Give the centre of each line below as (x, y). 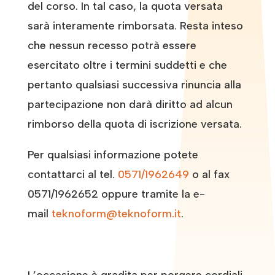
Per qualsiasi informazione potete (113, 154)
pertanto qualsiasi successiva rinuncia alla (134, 84)
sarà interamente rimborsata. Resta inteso (135, 25)
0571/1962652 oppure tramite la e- (116, 194)
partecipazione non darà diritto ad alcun (130, 104)
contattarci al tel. (71, 174)
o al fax (211, 174)
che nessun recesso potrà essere (112, 45)
